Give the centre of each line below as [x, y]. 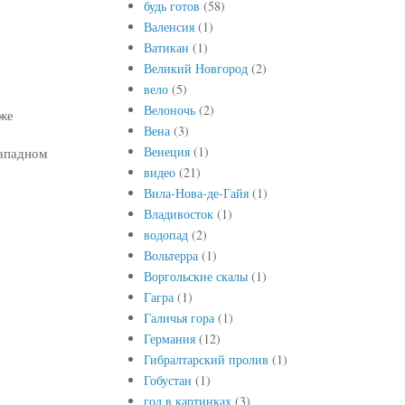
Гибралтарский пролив [206, 359]
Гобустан [167, 380]
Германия [169, 338]
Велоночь [169, 109]
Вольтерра [170, 255]
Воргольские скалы [195, 276]
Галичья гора [179, 317]
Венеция [166, 151]
